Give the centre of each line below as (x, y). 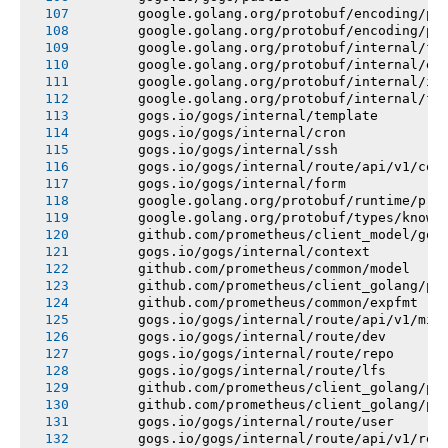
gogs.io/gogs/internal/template (230, 115)
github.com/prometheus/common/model (246, 268)
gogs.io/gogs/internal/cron (214, 132)
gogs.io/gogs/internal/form (214, 183)
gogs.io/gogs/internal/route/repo (238, 353)
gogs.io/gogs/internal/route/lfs (234, 370)
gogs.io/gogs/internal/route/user (238, 421)
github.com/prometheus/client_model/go (258, 234)
